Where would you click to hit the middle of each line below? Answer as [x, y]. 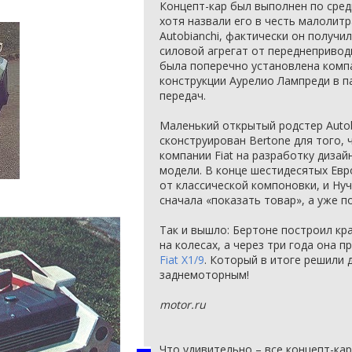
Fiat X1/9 [182, 260]
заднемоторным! [204, 275]
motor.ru [183, 304]
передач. [183, 95]
